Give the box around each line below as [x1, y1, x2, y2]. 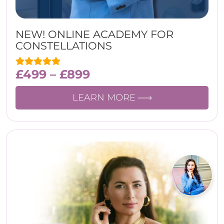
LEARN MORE [72, 92, 138, 103]
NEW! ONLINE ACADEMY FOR [15, 28, 173, 40]
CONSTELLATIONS [15, 39, 112, 52]
